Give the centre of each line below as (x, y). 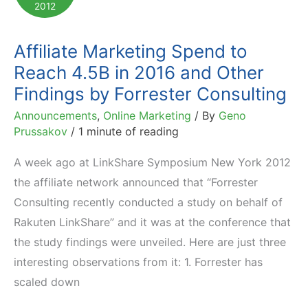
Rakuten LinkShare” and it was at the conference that (152, 222)
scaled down (47, 282)
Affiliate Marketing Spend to (131, 51)
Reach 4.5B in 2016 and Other (139, 72)
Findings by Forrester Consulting (150, 93)
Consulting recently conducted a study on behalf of (148, 202)
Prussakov (42, 131)
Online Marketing (147, 115)
